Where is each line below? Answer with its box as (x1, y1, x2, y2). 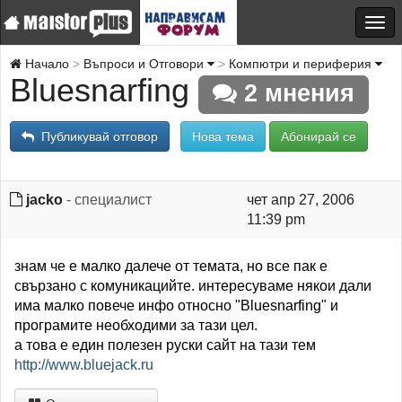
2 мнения (237, 80, 355, 107)
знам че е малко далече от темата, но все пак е (14, 258, 328, 274)
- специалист (63, 192, 152, 207)
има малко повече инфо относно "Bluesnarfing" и (14, 298, 338, 313)
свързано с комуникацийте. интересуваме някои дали (14, 278, 371, 293)
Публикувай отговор (34, 129, 158, 144)
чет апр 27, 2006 (246, 192, 354, 207)
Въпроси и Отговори (83, 57, 207, 71)
